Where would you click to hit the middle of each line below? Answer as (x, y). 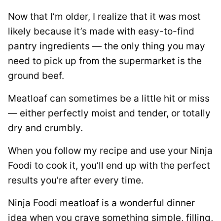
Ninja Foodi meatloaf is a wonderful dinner (101, 203)
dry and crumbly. (45, 128)
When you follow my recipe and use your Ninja (110, 151)
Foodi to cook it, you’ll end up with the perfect (109, 166)
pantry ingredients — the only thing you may (107, 46)
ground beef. (38, 76)
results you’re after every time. (77, 180)
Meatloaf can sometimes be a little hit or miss (109, 98)
